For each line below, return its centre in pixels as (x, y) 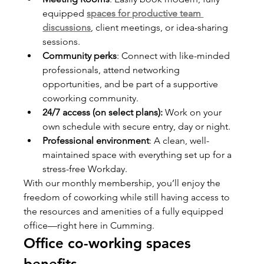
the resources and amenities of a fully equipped (125, 211)
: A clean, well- (179, 140)
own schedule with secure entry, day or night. (137, 126)
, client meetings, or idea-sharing (161, 27)
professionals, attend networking (113, 70)
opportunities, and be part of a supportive (132, 84)
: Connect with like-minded (175, 55)
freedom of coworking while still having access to (128, 197)
